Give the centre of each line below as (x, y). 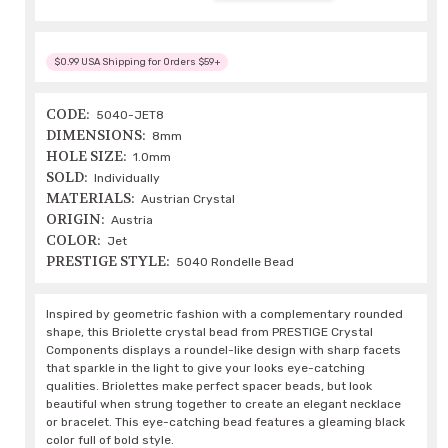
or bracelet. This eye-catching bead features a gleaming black (226, 422)
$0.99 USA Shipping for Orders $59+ (137, 62)
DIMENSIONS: (96, 135)
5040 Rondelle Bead (235, 262)
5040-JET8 (130, 115)
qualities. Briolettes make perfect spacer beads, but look (209, 386)
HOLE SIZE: (87, 156)
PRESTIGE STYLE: (108, 261)
